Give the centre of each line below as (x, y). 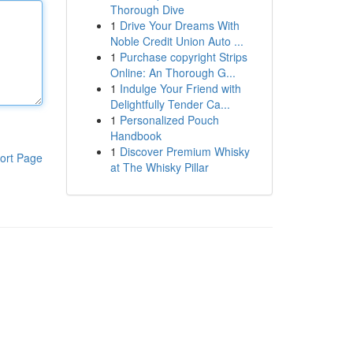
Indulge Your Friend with (180, 88)
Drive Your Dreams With (179, 25)
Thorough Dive (147, 9)
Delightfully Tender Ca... (170, 104)
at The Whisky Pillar (159, 167)
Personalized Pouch (169, 120)
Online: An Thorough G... (173, 72)
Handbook (136, 136)
